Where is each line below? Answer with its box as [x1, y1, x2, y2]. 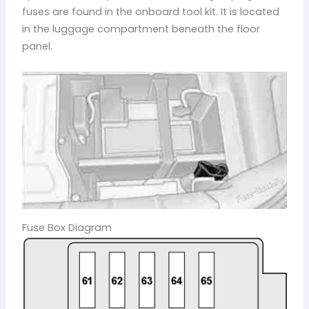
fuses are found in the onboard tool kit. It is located [21, 5, 279, 19]
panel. [21, 39, 52, 54]
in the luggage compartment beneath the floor [21, 22, 260, 37]
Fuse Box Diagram [21, 221, 112, 235]
